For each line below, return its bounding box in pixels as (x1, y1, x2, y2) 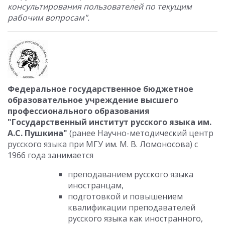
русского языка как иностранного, (68, 213, 203, 224)
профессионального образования (8, 105, 150, 117)
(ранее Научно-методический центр (67, 128, 213, 139)
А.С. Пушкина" (8, 128, 67, 139)
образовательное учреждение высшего (8, 94, 178, 105)
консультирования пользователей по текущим (8, 1, 192, 12)
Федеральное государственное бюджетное (8, 83, 193, 94)
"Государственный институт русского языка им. (8, 117, 211, 128)
